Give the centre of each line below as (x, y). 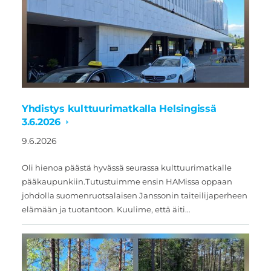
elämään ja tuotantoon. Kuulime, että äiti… (106, 210)
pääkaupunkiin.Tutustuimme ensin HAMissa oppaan (127, 182)
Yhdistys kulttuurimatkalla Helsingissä (119, 109)
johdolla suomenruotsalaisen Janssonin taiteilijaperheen (134, 196)
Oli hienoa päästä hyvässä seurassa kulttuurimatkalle (126, 168)
